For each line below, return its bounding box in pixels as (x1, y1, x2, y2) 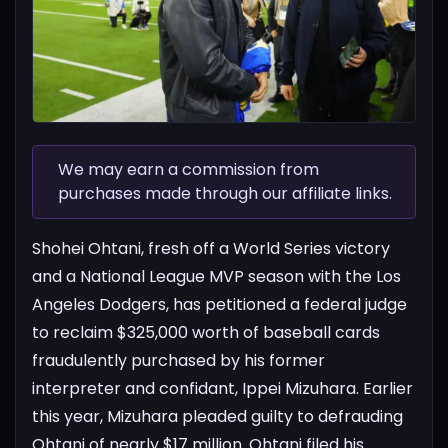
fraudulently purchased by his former (32, 348, 325, 372)
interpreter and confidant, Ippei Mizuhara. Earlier (32, 376, 413, 400)
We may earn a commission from (58, 157, 320, 181)
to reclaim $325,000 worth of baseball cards (32, 320, 380, 344)
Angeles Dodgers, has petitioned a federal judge (32, 292, 407, 316)
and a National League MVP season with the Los (32, 264, 401, 288)
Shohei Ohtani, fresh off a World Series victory (32, 236, 390, 260)
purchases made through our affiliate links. (58, 181, 393, 205)
